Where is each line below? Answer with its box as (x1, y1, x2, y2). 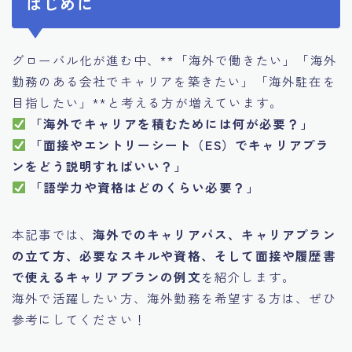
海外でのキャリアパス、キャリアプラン (93, 225, 336, 243)
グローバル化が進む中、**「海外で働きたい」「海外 (12, 50, 338, 68)
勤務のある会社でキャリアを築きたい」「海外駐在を (12, 71, 336, 90)
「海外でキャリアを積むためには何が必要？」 (29, 114, 314, 132)
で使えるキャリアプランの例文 (12, 267, 201, 285)
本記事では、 (12, 225, 93, 243)
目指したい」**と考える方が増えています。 (12, 93, 284, 111)
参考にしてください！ (12, 310, 147, 328)
